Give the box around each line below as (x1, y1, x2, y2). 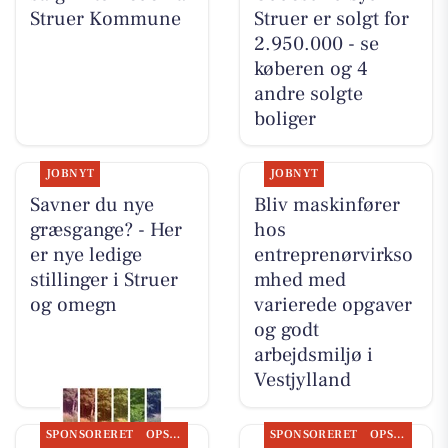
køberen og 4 (253, 55, 368, 82)
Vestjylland (253, 366, 351, 393)
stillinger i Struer (29, 266, 178, 293)
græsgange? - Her (29, 216, 182, 243)
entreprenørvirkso (253, 241, 413, 268)
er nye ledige (29, 241, 142, 268)
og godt (253, 316, 319, 343)
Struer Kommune (29, 5, 181, 32)
